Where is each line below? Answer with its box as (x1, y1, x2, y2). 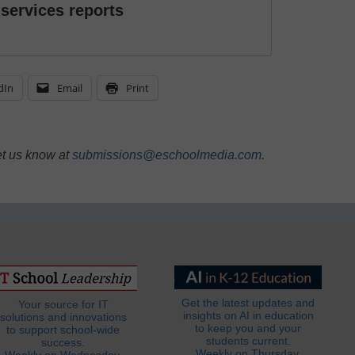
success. (41, 337, 85, 349)
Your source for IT (17, 299, 109, 311)
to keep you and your (195, 323, 302, 335)
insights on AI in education (182, 310, 314, 323)
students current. (205, 335, 291, 348)
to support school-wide (6, 324, 120, 337)
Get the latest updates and (181, 297, 315, 310)
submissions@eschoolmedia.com (72, 148, 261, 162)
